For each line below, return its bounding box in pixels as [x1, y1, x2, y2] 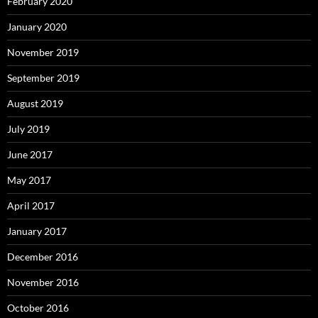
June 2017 [7, 148, 53, 161]
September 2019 [7, 72, 79, 84]
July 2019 [7, 123, 50, 136]
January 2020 [7, 21, 67, 33]
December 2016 [7, 251, 78, 263]
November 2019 [7, 46, 79, 59]
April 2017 [7, 199, 55, 212]
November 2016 [7, 276, 79, 289]
